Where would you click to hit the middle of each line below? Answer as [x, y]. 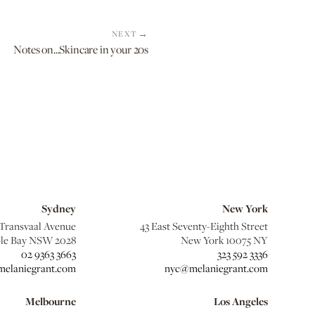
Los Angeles [240, 301]
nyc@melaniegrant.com [216, 268]
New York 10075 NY [224, 240]
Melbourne [50, 301]
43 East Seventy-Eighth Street [204, 226]
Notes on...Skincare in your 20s [81, 49]
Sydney [58, 208]
